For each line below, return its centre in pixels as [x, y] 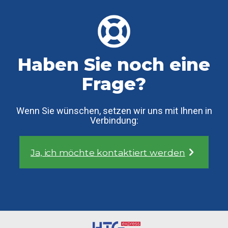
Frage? [114, 83]
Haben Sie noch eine [114, 64]
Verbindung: [114, 120]
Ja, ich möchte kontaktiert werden [108, 152]
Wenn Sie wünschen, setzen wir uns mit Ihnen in [114, 110]
